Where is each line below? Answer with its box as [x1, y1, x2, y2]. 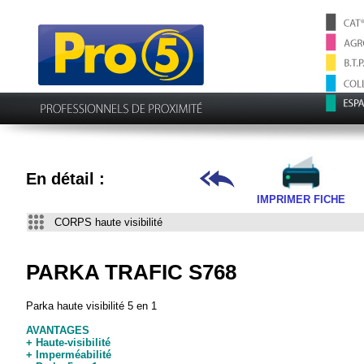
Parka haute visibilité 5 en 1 [26, 299, 158, 312]
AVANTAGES [26, 323, 90, 336]
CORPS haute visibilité [54, 216, 163, 228]
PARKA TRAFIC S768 [26, 260, 237, 285]
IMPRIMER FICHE [257, 193, 345, 206]
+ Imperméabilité [26, 348, 112, 361]
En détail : [26, 170, 105, 188]
